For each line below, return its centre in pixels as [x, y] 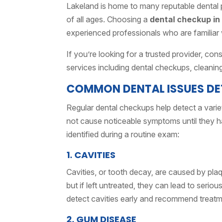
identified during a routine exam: [123, 134]
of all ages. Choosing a [108, 19]
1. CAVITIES [91, 155]
